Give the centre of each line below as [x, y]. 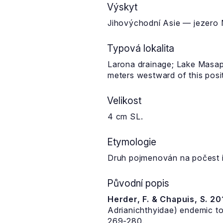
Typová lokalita [141, 48]
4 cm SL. [125, 116]
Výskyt [122, 7]
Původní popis [138, 183]
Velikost [124, 101]
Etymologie [132, 142]
